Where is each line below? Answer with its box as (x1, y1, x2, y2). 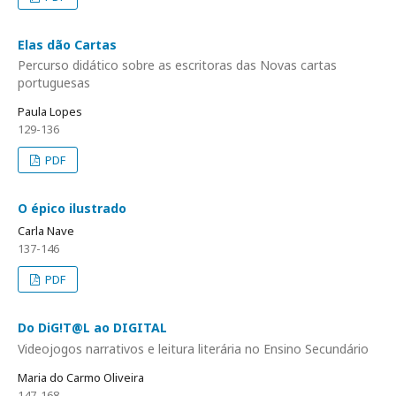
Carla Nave (18, 223, 74, 240)
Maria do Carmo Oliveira (18, 369, 144, 385)
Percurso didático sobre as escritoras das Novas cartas (18, 57, 337, 74)
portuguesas (18, 74, 90, 92)
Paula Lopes (18, 103, 82, 120)
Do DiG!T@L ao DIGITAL (18, 319, 167, 337)
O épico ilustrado (18, 200, 126, 217)
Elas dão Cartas (18, 35, 117, 53)
